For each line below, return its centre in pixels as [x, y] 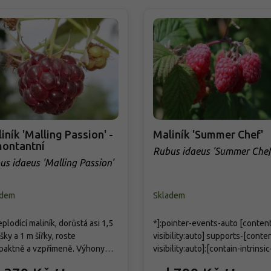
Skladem [169, 195]
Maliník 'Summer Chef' [208, 134]
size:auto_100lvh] [186, 261]
